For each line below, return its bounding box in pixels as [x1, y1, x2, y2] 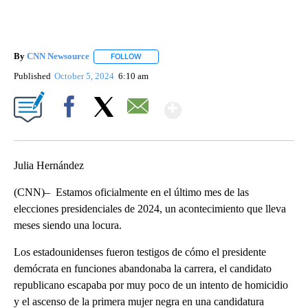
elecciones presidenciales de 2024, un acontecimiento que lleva [14, 202, 286, 214]
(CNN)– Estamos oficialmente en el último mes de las [14, 186, 249, 198]
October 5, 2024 [54, 70, 117, 81]
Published [14, 70, 51, 81]
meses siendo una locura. [14, 219, 122, 231]
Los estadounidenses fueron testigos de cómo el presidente [14, 245, 266, 258]
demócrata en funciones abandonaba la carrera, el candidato [14, 262, 272, 274]
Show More [180, 91, 289, 117]
